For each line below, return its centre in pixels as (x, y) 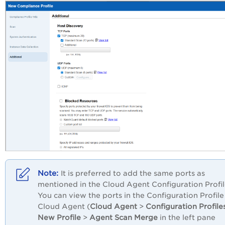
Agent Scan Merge (124, 218)
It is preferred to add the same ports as (133, 174)
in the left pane (188, 218)
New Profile (59, 218)
